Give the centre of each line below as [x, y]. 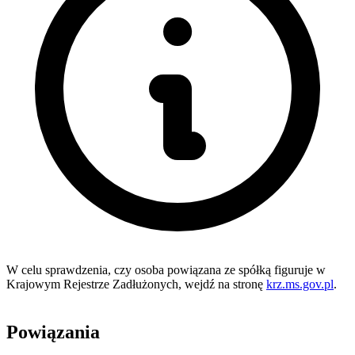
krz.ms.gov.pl [300, 284]
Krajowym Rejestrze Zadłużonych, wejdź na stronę [136, 284]
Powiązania [53, 332]
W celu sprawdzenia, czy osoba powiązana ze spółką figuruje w [166, 270]
